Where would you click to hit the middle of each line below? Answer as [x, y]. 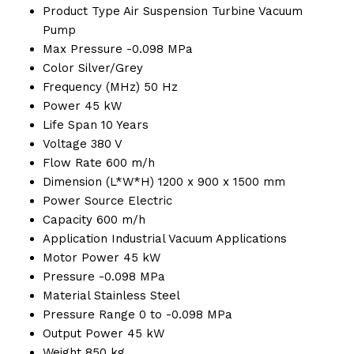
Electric [150, 200]
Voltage [65, 143]
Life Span [70, 124]
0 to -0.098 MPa [186, 314]
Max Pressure [83, 49]
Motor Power [81, 257]
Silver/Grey [111, 68]
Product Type [81, 11]
